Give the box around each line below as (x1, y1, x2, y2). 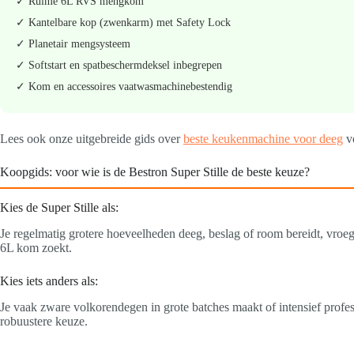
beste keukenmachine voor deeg (183, 132, 343, 146)
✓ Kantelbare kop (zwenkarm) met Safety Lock (16, 17, 231, 29)
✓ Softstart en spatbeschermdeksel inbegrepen (16, 59, 222, 72)
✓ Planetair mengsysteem (16, 38, 130, 51)
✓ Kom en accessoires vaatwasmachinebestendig (16, 81, 232, 93)
